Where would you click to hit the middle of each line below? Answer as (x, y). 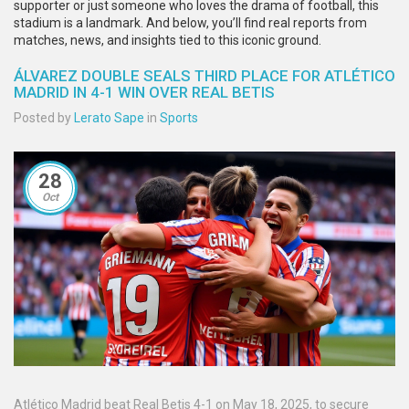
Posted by (44, 118)
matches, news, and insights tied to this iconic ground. (168, 40)
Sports (179, 118)
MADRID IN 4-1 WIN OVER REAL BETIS (144, 92)
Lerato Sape (109, 118)
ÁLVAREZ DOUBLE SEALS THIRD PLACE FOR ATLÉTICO (204, 76)
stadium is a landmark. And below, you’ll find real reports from (190, 23)
